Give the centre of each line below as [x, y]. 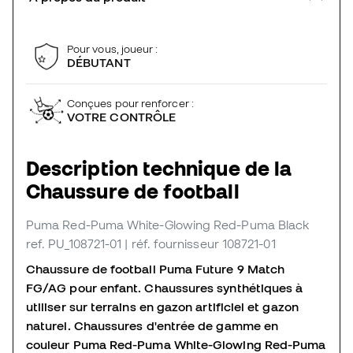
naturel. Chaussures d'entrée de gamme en [152, 325]
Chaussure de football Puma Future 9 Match [156, 268]
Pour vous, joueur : [113, 49]
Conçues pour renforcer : [130, 103]
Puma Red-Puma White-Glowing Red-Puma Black [168, 224]
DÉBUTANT [99, 62]
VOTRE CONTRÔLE [122, 117]
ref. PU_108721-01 [74, 243]
